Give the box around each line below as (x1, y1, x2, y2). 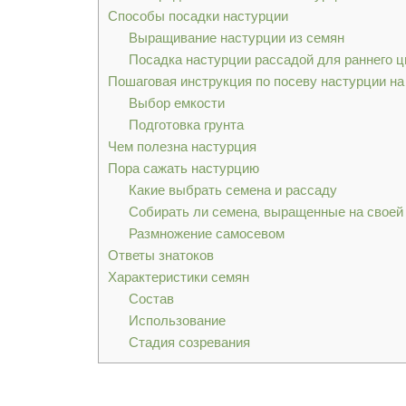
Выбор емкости (128, 94, 225, 112)
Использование (128, 312, 226, 330)
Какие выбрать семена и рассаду (128, 181, 337, 199)
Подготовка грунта (128, 116, 244, 134)
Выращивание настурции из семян (128, 29, 344, 47)
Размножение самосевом (128, 225, 285, 243)
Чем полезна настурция (108, 138, 256, 156)
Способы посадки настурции (108, 7, 288, 25)
